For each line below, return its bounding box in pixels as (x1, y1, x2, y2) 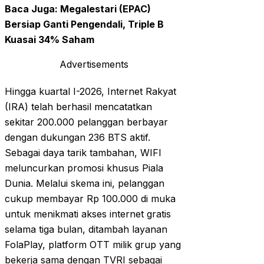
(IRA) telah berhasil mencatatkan (5, 101, 152, 113)
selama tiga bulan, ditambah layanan (5, 223, 167, 236)
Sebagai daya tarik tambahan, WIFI (5, 147, 161, 159)
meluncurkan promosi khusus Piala (5, 162, 163, 174)
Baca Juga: (5, 3, 60, 15)
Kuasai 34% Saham (5, 34, 94, 46)
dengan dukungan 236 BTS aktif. (5, 131, 150, 144)
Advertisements (59, 58, 128, 71)
